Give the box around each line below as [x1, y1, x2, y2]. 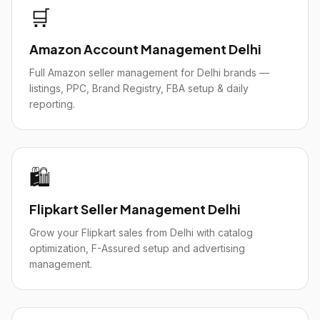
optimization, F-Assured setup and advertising [29, 242, 245, 254]
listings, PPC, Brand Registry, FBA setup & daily [29, 82, 249, 94]
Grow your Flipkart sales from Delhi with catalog [29, 226, 253, 239]
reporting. [29, 98, 75, 110]
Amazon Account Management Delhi [29, 41, 261, 57]
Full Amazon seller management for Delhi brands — [29, 66, 269, 79]
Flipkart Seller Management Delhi [29, 201, 241, 217]
